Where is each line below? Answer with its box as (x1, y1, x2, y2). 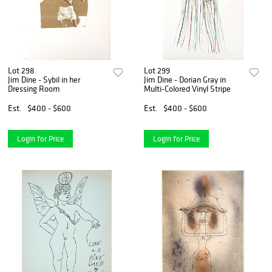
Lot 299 (144, 64, 171, 76)
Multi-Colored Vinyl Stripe (144, 83, 231, 94)
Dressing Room (8, 83, 60, 94)
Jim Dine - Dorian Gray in (144, 73, 226, 85)
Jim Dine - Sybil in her (8, 73, 80, 85)
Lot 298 (8, 64, 35, 76)
